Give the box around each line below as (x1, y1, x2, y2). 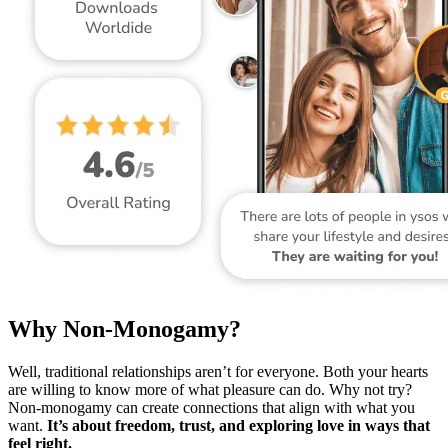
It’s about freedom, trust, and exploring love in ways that (47, 417, 430, 435)
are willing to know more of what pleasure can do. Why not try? (8, 381, 412, 399)
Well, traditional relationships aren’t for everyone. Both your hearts (8, 363, 428, 381)
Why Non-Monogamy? (8, 316, 241, 343)
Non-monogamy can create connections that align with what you (8, 399, 415, 417)
